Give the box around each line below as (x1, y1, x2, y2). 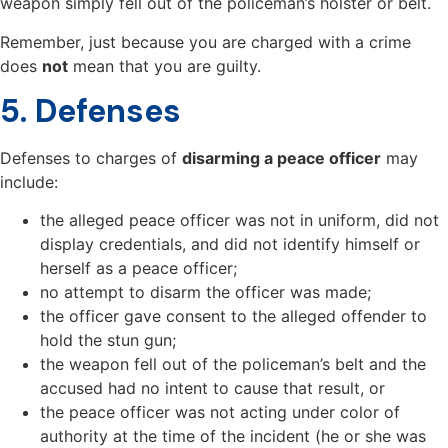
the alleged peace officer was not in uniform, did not (40, 210, 439, 231)
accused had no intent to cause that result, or (40, 378, 385, 399)
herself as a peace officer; (40, 258, 237, 279)
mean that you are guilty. (68, 55, 261, 76)
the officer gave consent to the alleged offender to (40, 306, 427, 327)
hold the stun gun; (40, 330, 176, 351)
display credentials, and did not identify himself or (40, 234, 420, 255)
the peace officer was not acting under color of (40, 402, 400, 423)
